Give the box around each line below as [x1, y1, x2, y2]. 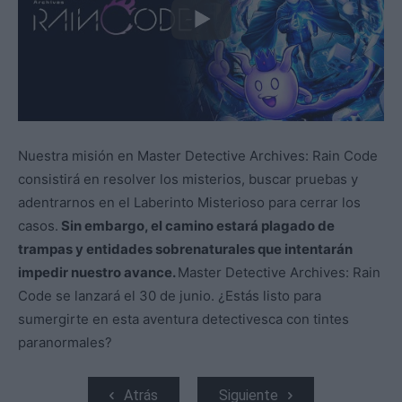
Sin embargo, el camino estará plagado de [58, 217, 335, 235]
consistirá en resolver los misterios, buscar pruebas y [18, 170, 358, 188]
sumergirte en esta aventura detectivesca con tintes [18, 310, 349, 328]
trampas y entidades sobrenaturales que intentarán [18, 240, 353, 258]
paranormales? [18, 334, 112, 352]
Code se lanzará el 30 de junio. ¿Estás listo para [18, 287, 321, 305]
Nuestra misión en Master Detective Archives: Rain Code [18, 147, 378, 165]
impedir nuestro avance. [18, 264, 178, 282]
